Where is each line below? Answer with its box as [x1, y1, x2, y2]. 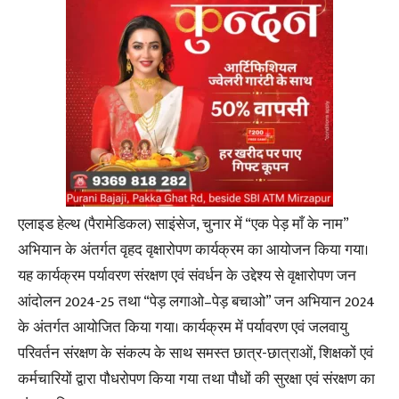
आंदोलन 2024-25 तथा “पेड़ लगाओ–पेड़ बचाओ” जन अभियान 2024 [18, 289, 375, 314]
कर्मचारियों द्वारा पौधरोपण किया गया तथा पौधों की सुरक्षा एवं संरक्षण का [18, 366, 375, 392]
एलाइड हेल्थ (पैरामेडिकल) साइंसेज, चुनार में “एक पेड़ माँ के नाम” [18, 211, 348, 237]
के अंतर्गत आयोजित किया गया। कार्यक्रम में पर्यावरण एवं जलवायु [18, 314, 347, 340]
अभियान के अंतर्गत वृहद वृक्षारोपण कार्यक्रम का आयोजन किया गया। [18, 237, 369, 263]
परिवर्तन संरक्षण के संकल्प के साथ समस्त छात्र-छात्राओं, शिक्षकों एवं [18, 340, 373, 366]
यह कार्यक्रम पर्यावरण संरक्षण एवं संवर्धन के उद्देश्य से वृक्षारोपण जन [18, 263, 356, 289]
